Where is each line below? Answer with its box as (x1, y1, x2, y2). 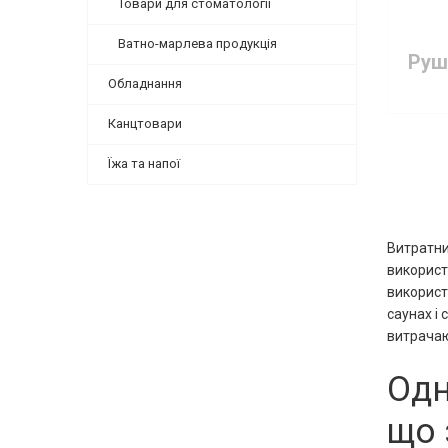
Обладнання (108, 76, 182, 91)
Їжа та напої (108, 156, 180, 171)
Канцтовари (108, 116, 182, 131)
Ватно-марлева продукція (118, 36, 277, 51)
